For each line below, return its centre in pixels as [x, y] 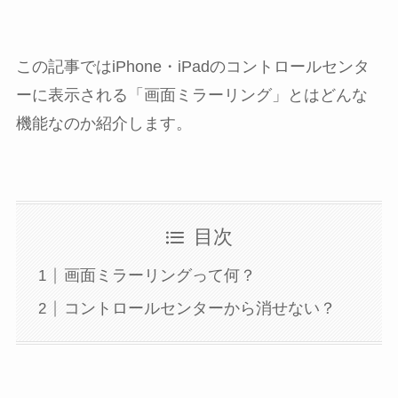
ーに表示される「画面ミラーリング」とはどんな [191, 95]
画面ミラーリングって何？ [159, 276]
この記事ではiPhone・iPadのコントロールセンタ [192, 66]
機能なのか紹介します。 [103, 123]
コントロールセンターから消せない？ [199, 309]
